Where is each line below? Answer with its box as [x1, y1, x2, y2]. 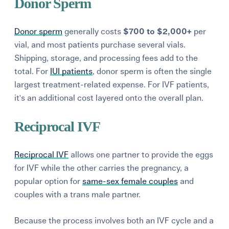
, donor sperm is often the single [93, 67, 212, 76]
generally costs [62, 27, 124, 36]
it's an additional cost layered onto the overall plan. [14, 94, 204, 102]
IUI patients [50, 67, 93, 76]
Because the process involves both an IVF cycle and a [14, 216, 214, 225]
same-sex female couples [82, 177, 178, 186]
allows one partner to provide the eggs [68, 150, 214, 159]
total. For [14, 67, 51, 76]
